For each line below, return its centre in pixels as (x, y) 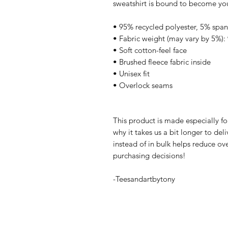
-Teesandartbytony (144, 179)
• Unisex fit (131, 73)
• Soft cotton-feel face (150, 50)
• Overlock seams (143, 85)
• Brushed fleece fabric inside (162, 62)
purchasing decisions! (149, 155)
